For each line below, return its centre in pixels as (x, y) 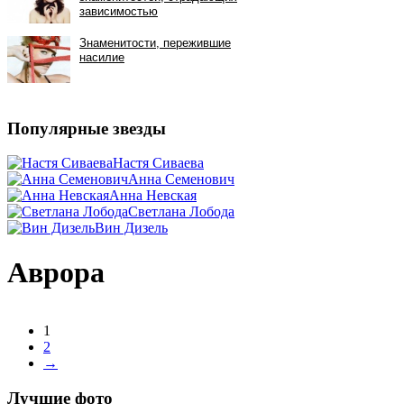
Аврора (56, 272)
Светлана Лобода (181, 212)
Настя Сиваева (158, 163)
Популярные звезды (87, 128)
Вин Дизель (131, 228)
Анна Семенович (181, 179)
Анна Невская (153, 196)
